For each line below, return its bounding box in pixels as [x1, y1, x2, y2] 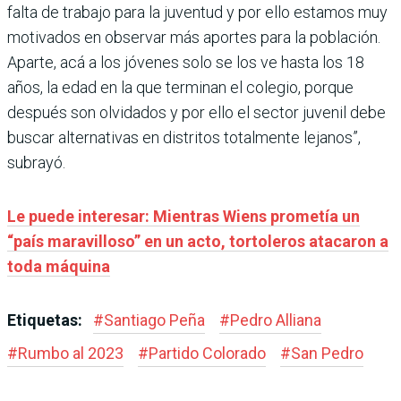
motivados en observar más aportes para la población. [7, 27, 380, 47]
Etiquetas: [7, 310, 86, 329]
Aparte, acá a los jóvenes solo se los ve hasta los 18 [7, 52, 364, 72]
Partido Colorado [149, 343, 266, 363]
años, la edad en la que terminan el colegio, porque [7, 77, 354, 97]
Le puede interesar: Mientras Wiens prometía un [7, 206, 360, 226]
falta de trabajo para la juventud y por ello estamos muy [7, 2, 388, 21]
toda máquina [7, 256, 110, 276]
